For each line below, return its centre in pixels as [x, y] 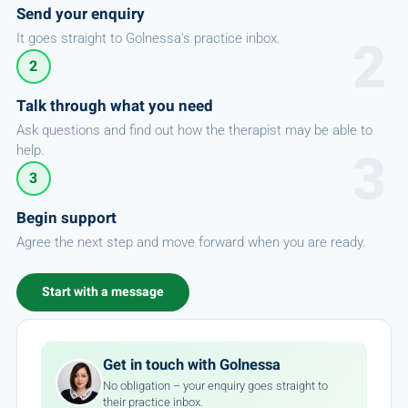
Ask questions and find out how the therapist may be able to [194, 130]
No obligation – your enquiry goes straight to [215, 385]
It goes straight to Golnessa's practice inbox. [148, 38]
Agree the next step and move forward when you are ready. [191, 242]
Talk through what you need [114, 106]
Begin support [66, 218]
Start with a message [102, 291]
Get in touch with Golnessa [191, 365]
